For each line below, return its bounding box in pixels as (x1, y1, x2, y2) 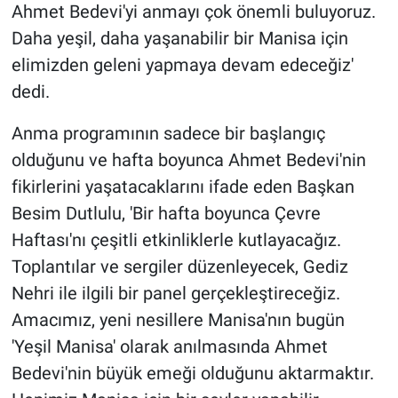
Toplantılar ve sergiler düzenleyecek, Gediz (11, 256, 348, 278)
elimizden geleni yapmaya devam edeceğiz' (11, 54, 354, 76)
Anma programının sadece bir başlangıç (11, 123, 325, 145)
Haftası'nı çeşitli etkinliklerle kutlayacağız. (11, 229, 341, 251)
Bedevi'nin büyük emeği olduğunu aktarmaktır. (11, 362, 374, 385)
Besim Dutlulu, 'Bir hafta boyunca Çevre (11, 203, 321, 225)
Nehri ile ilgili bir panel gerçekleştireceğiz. (11, 283, 340, 305)
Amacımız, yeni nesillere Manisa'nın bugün (11, 309, 345, 331)
